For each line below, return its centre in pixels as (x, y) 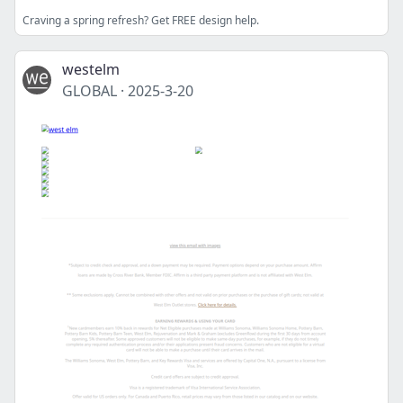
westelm (91, 69)
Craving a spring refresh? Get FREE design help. (141, 20)
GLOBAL (90, 91)
